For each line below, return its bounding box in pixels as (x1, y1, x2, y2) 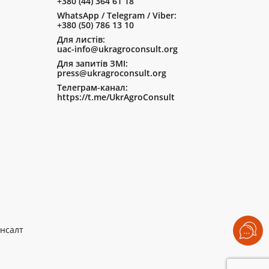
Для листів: (56, 33, 105, 45)
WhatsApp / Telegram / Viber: (56, 9, 177, 21)
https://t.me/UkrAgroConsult (56, 91, 175, 103)
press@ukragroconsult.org (56, 67, 166, 79)
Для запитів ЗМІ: (56, 57, 128, 69)
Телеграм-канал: (56, 81, 128, 93)
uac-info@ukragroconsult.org (56, 43, 178, 55)
